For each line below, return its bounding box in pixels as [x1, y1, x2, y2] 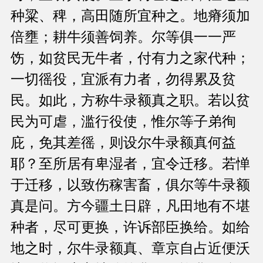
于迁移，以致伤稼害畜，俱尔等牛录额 [11, 177, 250, 193]
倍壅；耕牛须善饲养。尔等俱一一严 [11, 29, 236, 45]
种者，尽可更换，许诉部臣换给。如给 [11, 220, 250, 235]
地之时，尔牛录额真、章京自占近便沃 [11, 241, 250, 257]
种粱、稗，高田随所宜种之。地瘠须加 [11, 8, 250, 24]
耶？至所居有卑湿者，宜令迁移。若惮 [11, 156, 250, 172]
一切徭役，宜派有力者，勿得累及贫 [11, 72, 236, 87]
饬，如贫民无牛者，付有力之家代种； [11, 50, 250, 66]
